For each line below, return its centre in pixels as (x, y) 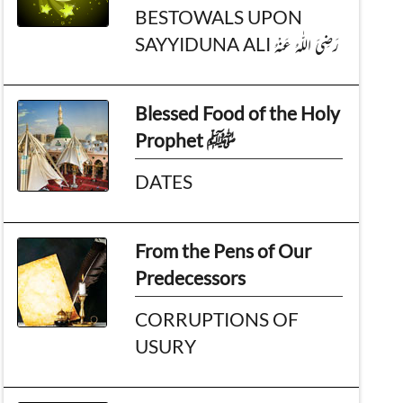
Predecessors (191, 277)
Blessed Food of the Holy (238, 112)
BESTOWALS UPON (219, 16)
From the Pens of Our (224, 250)
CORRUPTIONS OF (217, 318)
